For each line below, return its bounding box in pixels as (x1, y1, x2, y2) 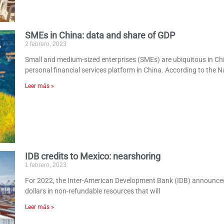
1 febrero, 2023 (25, 161, 67, 168)
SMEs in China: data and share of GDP (25, 30, 175, 41)
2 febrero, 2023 (25, 40, 67, 48)
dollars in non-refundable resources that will (25, 186, 160, 195)
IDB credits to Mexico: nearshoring (25, 150, 161, 161)
